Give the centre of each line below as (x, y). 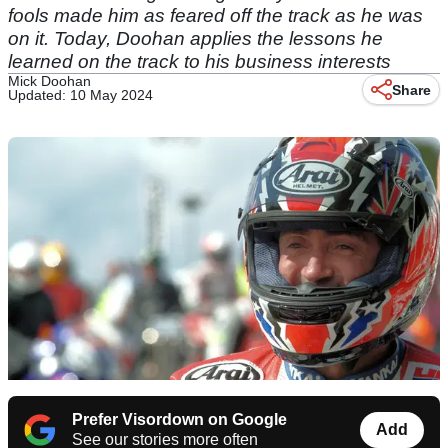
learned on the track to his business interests (199, 61)
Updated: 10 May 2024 (80, 95)
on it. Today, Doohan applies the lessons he (195, 38)
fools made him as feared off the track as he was (215, 15)
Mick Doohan (49, 81)
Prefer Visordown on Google (179, 420)
